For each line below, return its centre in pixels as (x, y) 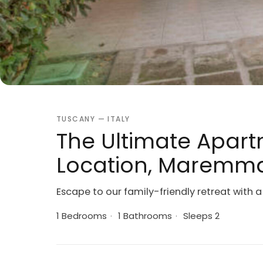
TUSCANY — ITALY (93, 119)
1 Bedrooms (82, 216)
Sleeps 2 (200, 216)
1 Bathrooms (144, 216)
